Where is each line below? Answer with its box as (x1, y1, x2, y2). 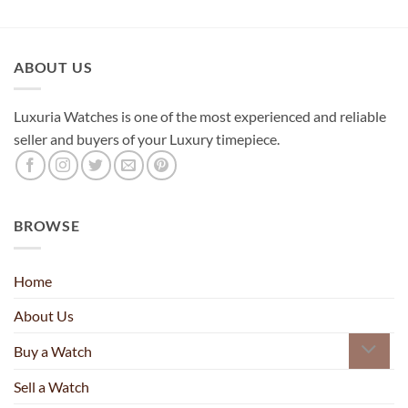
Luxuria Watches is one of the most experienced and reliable (14, 107, 386, 126)
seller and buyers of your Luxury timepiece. (14, 130, 285, 148)
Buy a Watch (14, 342, 92, 360)
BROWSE (14, 217, 80, 235)
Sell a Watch (14, 377, 89, 395)
